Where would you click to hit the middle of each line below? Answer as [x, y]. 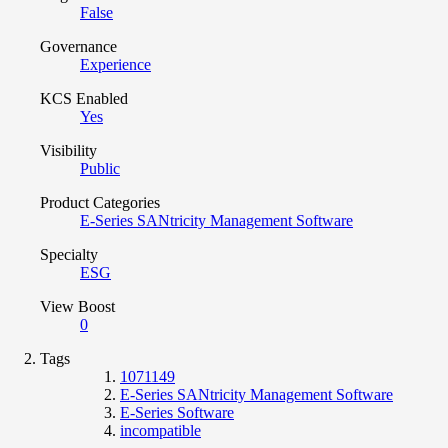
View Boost [77, 306]
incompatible [160, 430]
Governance [78, 46]
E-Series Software [177, 412]
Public [100, 168]
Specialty [69, 254]
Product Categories [100, 202]
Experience [115, 64]
